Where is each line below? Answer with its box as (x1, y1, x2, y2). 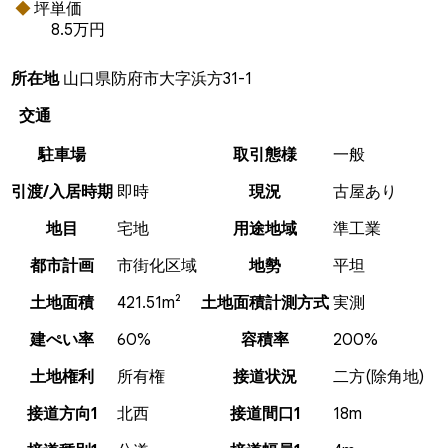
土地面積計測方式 (201, 292, 329, 313)
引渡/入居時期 (11, 181, 113, 202)
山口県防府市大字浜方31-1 (63, 68, 272, 89)
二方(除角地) (333, 366, 424, 387)
